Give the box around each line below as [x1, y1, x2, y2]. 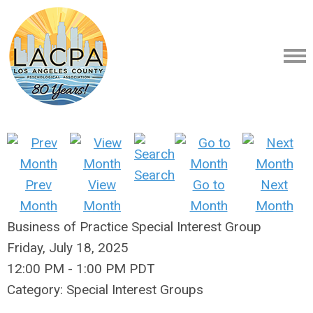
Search [134, 167, 175, 183]
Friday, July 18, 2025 [7, 240, 129, 256]
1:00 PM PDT [76, 261, 155, 277]
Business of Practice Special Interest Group [7, 219, 261, 235]
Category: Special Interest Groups [7, 282, 203, 298]
